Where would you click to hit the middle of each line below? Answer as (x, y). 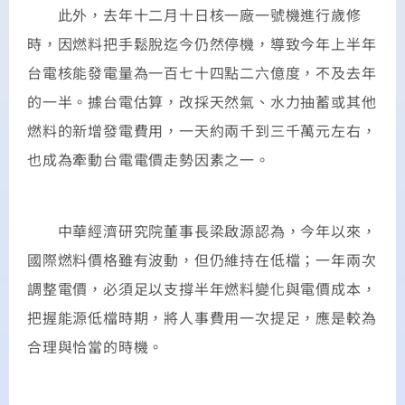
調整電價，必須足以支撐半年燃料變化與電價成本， (202, 288)
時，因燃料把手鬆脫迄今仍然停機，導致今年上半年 (202, 44)
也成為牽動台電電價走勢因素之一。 (149, 160)
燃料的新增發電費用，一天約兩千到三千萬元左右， (202, 131)
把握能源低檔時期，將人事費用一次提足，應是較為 (202, 317)
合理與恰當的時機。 (96, 346)
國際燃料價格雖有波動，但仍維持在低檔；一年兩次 (202, 259)
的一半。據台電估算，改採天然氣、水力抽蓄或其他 (202, 102)
